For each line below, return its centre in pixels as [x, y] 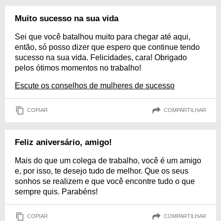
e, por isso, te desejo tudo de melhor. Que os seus [102, 171]
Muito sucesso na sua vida [67, 18]
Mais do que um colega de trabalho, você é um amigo [108, 160]
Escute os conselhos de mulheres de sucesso [95, 85]
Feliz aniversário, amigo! [63, 142]
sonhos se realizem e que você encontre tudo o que [105, 181]
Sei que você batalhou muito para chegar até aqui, [103, 37]
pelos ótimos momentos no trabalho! [78, 68]
